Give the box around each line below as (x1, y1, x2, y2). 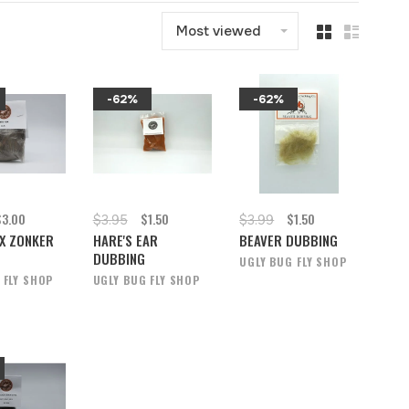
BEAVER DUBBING (239, 229, 339, 250)
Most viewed (176, 22, 260, 40)
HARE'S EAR (92, 229, 158, 250)
